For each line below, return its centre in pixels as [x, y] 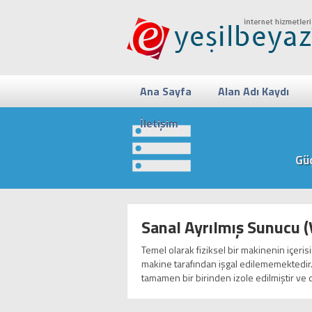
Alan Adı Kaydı [253, 91]
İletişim [159, 123]
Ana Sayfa [166, 91]
